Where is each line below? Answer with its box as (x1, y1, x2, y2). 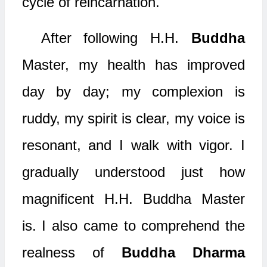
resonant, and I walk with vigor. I (21, 137, 245, 153)
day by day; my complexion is (21, 83, 245, 100)
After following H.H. (41, 30, 191, 46)
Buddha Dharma (121, 244, 245, 260)
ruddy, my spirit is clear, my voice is (21, 110, 245, 126)
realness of (21, 244, 122, 260)
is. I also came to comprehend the (21, 218, 245, 234)
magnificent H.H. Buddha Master (21, 191, 245, 207)
